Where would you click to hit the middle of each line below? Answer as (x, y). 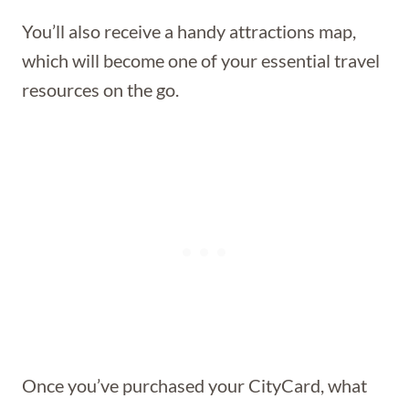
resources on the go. (100, 89)
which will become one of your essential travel (201, 60)
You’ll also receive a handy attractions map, (189, 31)
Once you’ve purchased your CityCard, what (194, 385)
